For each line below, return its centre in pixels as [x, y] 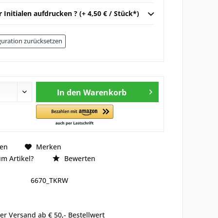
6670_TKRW [49, 180]
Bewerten [79, 158]
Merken [48, 146]
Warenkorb [105, 92]
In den [69, 92]
